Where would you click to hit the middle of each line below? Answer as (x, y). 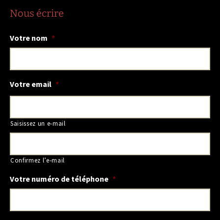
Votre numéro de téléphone (59, 179)
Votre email (31, 84)
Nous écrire (37, 13)
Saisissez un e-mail (38, 124)
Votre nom (29, 38)
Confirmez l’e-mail (38, 160)
